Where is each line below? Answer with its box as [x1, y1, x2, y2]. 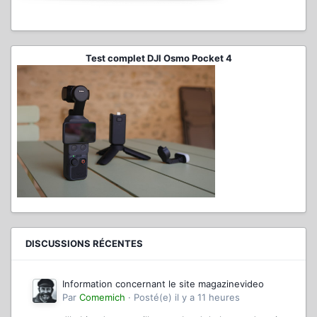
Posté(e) [134, 291, 175, 303]
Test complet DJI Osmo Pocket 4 [85, 52, 232, 64]
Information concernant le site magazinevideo [62, 277, 264, 289]
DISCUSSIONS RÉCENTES [25, 237, 143, 249]
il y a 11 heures [175, 291, 240, 303]
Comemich [79, 291, 125, 303]
